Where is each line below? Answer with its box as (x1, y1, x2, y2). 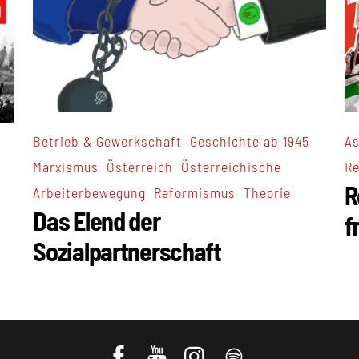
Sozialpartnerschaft (33, 236, 221, 267)
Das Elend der (33, 205, 160, 236)
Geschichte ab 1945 (189, 132, 309, 151)
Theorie (243, 184, 291, 202)
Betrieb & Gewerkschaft (33, 132, 182, 151)
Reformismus (154, 184, 236, 202)
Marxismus (33, 158, 99, 176)
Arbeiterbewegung (33, 184, 147, 202)
